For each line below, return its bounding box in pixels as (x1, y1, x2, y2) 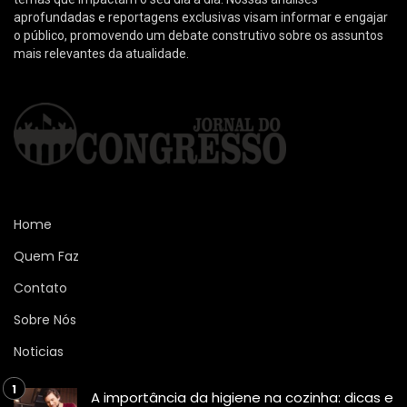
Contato (14, 278, 67, 297)
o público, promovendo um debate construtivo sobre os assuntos (14, 27, 383, 43)
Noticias (14, 342, 64, 361)
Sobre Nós (14, 310, 76, 329)
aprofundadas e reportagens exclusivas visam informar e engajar (14, 9, 388, 25)
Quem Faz (14, 246, 79, 265)
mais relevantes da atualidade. (14, 45, 189, 61)
